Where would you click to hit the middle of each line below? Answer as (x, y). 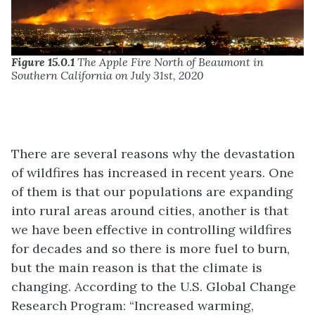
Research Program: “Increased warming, (133, 306)
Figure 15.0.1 (43, 62)
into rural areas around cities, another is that (150, 211)
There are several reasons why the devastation (153, 154)
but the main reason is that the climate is (137, 268)
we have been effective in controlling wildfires (152, 230)
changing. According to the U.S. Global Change (154, 287)
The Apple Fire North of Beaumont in (169, 62)
